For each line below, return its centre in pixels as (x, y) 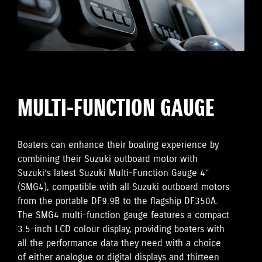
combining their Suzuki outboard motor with (108, 160)
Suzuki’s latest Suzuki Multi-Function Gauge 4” (113, 174)
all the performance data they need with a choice (119, 244)
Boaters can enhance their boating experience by (118, 146)
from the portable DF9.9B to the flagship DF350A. (118, 202)
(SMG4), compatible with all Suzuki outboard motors (123, 188)
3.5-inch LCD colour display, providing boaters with (121, 230)
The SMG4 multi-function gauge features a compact (123, 216)
